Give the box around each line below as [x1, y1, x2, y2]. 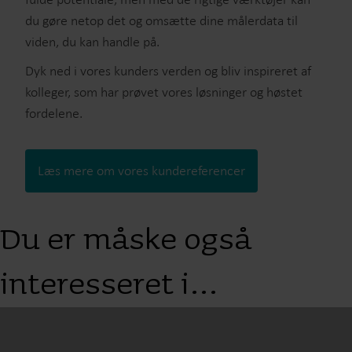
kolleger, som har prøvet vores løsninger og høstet [25, 82, 302, 101]
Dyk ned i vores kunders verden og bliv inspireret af [25, 61, 311, 79]
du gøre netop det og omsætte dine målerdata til [25, 11, 298, 29]
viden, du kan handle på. [25, 32, 159, 50]
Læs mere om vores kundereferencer [38, 161, 245, 179]
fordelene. [25, 104, 82, 122]
